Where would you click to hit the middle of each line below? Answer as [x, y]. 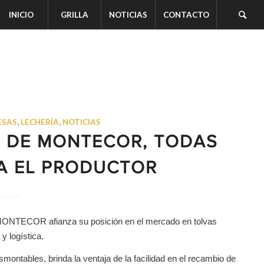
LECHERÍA [40, 122]
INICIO [22, 15]
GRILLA [74, 15]
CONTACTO [186, 15]
